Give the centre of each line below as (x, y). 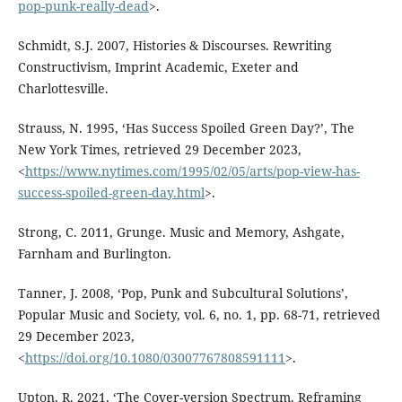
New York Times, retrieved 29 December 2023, (159, 149)
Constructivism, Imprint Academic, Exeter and (158, 66)
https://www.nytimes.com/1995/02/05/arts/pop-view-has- (192, 170)
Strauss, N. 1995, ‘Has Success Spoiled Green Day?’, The (186, 127)
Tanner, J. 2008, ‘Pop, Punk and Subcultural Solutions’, (183, 293)
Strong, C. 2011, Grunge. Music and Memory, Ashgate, (181, 232)
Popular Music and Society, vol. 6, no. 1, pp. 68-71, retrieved (199, 314)
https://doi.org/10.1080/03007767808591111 (155, 357)
